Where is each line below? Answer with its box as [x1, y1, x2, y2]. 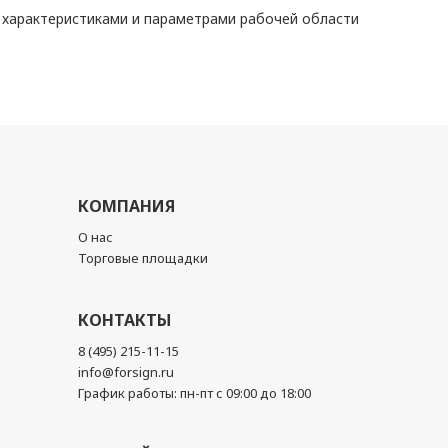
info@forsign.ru [78, 363, 175, 381]
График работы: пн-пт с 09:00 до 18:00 [78, 384, 312, 402]
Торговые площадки [78, 249, 209, 267]
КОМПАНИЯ [78, 195, 176, 217]
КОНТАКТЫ [78, 309, 172, 331]
